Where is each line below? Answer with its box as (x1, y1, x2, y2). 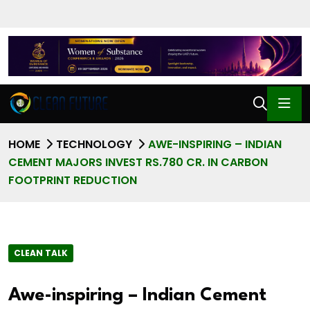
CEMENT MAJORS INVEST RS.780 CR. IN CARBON (8, 154, 268, 171)
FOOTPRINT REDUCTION (8, 172, 137, 189)
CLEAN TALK (14, 246, 68, 259)
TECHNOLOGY (56, 136, 132, 153)
